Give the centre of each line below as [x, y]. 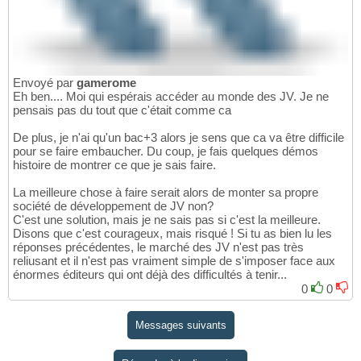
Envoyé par [45, 82]
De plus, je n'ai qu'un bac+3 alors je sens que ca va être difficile [178, 137]
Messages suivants [180, 325]
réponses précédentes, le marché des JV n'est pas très [158, 247]
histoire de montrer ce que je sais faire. [114, 164]
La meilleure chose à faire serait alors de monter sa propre [166, 192]
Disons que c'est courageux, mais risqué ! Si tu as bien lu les [172, 233]
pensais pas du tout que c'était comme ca [122, 110]
